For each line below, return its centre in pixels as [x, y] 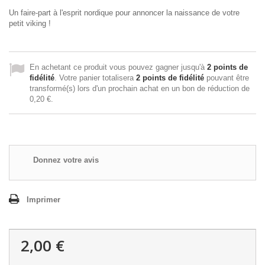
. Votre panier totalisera [95, 78]
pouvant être [227, 78]
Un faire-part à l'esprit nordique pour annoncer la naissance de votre [124, 13]
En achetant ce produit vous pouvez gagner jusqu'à [118, 67]
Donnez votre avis [66, 160]
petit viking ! [30, 23]
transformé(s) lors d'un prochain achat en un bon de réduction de [140, 88]
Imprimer [43, 200]
